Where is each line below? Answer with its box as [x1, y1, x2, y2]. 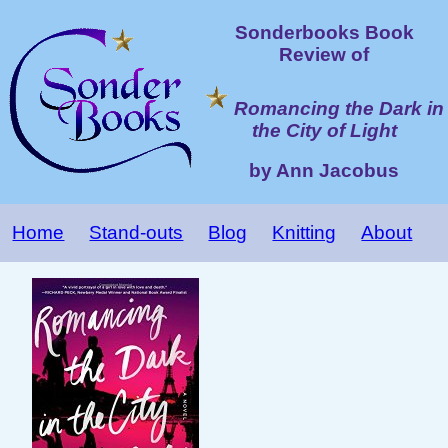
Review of [279, 43, 369, 65]
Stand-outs [89, 222, 184, 243]
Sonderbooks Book [234, 21, 414, 43]
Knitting [272, 222, 337, 243]
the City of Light [251, 119, 397, 141]
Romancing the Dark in [234, 97, 444, 119]
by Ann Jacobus [249, 160, 399, 182]
